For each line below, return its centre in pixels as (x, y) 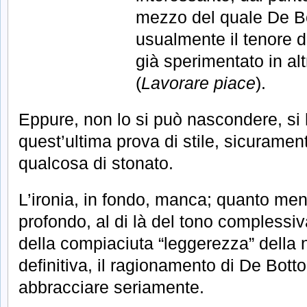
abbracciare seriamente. (111, 287)
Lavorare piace (198, 83)
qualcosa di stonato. (96, 163)
